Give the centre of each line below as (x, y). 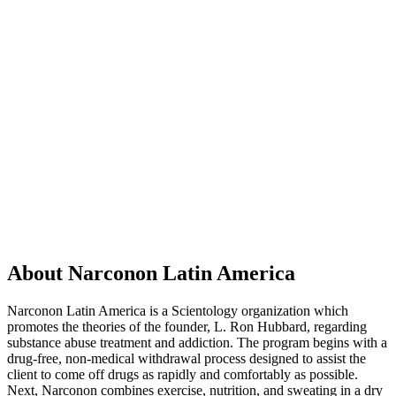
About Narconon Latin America (151, 273)
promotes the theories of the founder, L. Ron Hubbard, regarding (187, 326)
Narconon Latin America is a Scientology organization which (178, 310)
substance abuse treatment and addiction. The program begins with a (197, 342)
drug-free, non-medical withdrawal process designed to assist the (187, 358)
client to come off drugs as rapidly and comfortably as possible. (183, 374)
